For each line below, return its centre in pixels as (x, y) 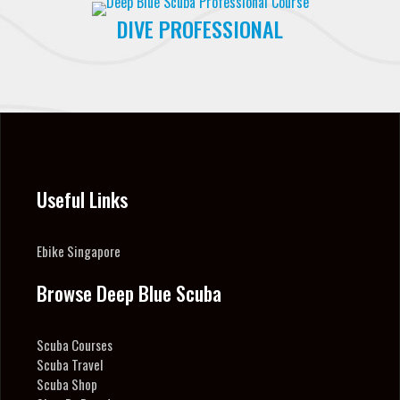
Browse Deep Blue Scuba (129, 292)
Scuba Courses (75, 344)
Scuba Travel (70, 364)
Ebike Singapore (79, 250)
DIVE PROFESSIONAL (200, 28)
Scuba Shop (67, 383)
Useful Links (82, 199)
